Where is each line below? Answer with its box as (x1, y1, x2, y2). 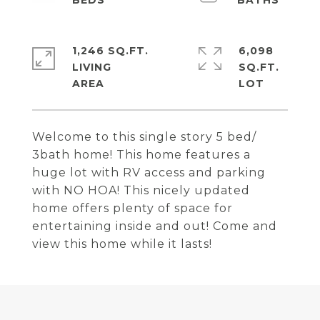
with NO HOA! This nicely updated (32, 184, 250, 197)
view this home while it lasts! (32, 237, 212, 251)
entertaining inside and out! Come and (32, 219, 277, 233)
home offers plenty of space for (32, 201, 233, 215)
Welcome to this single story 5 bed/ (32, 130, 256, 144)
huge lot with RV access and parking (32, 166, 266, 179)
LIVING (72, 61, 111, 74)
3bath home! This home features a (32, 148, 251, 161)
